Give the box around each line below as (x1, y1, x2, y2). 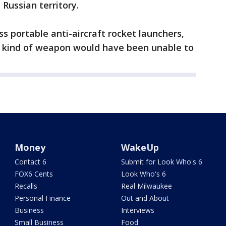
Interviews (121, 205, 154, 215)
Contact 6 (15, 157, 47, 166)
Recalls (15, 181, 38, 191)
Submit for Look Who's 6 (121, 157, 202, 166)
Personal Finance (15, 193, 71, 203)
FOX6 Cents (15, 169, 53, 179)
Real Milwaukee (121, 181, 172, 191)
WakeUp (121, 141, 159, 153)
